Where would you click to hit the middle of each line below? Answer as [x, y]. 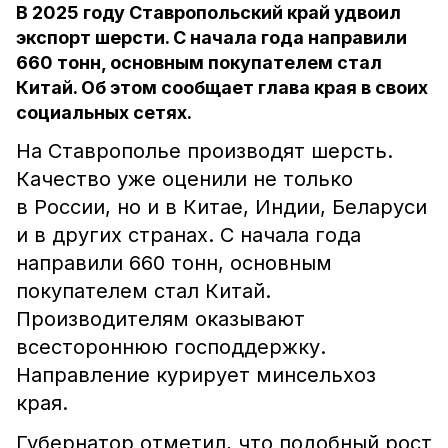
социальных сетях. [104, 112]
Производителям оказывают [160, 319]
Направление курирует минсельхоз [196, 375]
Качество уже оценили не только [184, 179]
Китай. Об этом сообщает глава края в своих [222, 87]
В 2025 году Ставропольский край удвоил [208, 12]
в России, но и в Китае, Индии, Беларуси [221, 207]
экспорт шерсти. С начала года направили [211, 37]
